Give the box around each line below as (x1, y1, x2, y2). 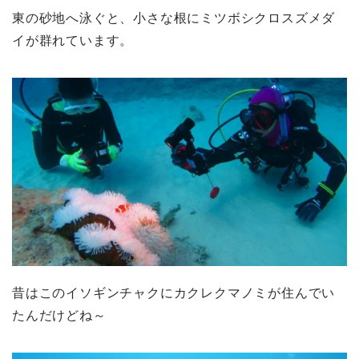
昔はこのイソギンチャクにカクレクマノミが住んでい (12, 286, 336, 301)
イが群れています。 (12, 34, 134, 48)
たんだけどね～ (12, 309, 107, 323)
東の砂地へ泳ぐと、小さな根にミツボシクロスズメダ (12, 11, 336, 26)
